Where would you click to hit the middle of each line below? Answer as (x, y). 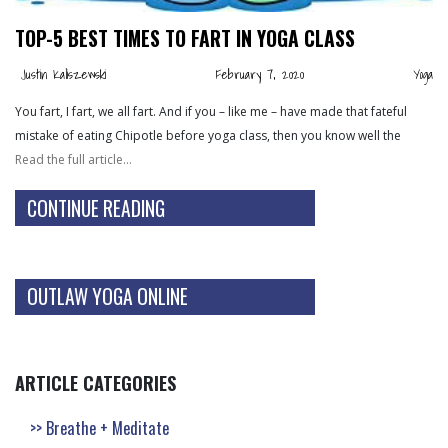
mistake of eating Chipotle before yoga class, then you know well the (208, 135)
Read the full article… (73, 159)
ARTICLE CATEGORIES (95, 382)
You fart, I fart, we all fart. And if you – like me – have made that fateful (211, 111)
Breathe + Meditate (107, 427)
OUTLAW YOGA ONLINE (107, 297)
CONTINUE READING (96, 208)
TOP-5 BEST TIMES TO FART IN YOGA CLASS (185, 38)
